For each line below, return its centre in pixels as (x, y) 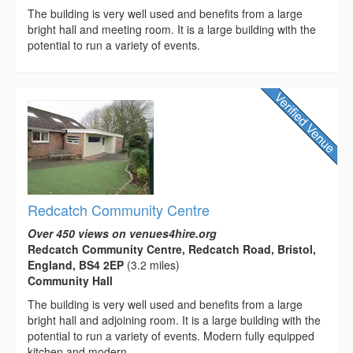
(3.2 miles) (152, 264)
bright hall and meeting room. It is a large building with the (172, 29)
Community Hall (70, 280)
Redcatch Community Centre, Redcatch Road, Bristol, (172, 249)
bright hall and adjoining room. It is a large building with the (174, 320)
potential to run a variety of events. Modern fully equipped (171, 335)
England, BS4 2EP (76, 264)
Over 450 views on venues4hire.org (122, 233)
